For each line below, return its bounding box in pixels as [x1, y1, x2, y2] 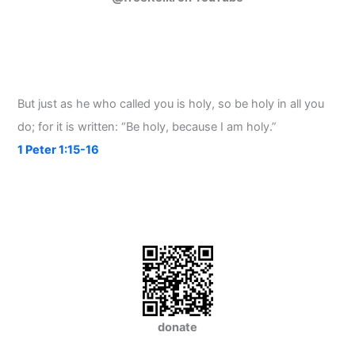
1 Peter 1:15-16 [17, 143, 100, 158]
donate [158, 320, 197, 335]
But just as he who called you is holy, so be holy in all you [17, 97, 325, 112]
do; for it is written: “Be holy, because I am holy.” [17, 120, 277, 135]
